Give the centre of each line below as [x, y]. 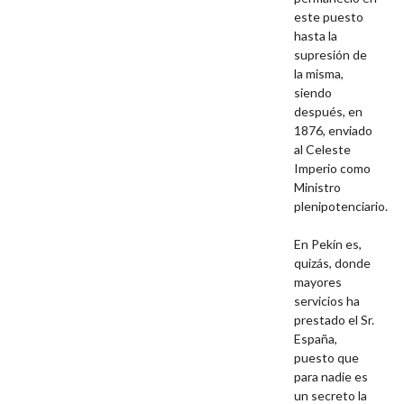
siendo [313, 93]
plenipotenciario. [341, 207]
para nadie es [331, 377]
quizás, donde [333, 263]
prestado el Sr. [335, 320]
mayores [318, 282]
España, [316, 339]
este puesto [329, 17]
